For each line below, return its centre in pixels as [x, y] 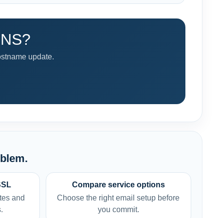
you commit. [118, 209]
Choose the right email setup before [118, 198]
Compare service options [118, 185]
